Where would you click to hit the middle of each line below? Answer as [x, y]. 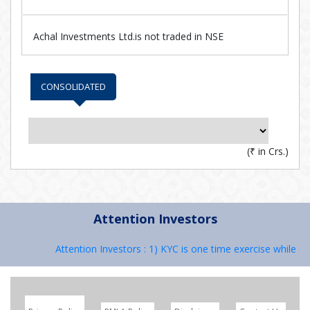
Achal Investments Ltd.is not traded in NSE [128, 36]
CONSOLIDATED [73, 86]
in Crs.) [272, 151]
